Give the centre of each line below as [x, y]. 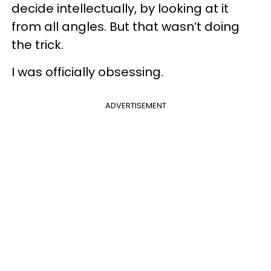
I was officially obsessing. [87, 72]
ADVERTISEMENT [135, 105]
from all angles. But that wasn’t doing [126, 26]
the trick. [38, 44]
